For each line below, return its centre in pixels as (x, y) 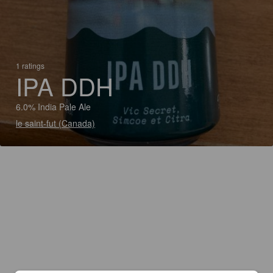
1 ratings (30, 66)
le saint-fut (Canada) (55, 123)
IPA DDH (65, 86)
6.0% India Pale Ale (53, 107)
